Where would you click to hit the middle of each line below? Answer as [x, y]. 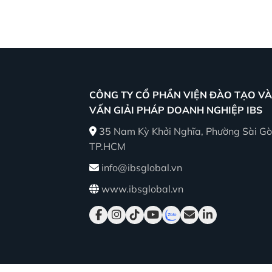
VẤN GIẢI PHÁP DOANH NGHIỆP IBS [176, 110]
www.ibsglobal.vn [142, 189]
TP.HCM [107, 146]
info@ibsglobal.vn [142, 167]
